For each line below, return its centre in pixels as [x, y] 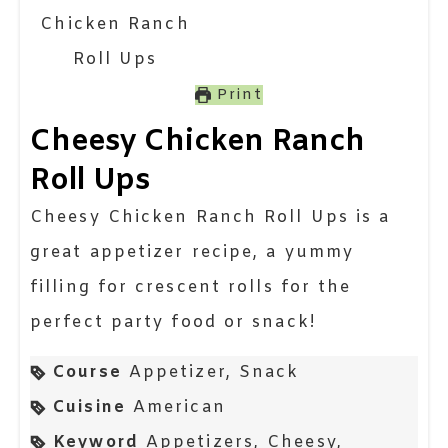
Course [87, 373]
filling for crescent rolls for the [191, 288]
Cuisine [89, 408]
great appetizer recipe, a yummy [192, 253]
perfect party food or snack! [173, 323]
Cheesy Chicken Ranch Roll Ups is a [37, 218]
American [179, 408]
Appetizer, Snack [214, 373]
